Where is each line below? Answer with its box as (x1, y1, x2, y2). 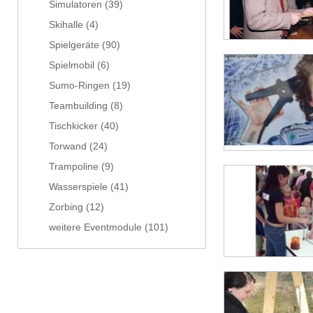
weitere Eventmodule (49, 222, 142, 233)
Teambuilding (49, 101, 108, 111)
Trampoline (49, 161, 99, 172)
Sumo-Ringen (49, 80, 110, 91)
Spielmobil (49, 60, 94, 71)
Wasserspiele (49, 182, 108, 192)
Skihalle (49, 20, 83, 30)
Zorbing (49, 202, 83, 212)
